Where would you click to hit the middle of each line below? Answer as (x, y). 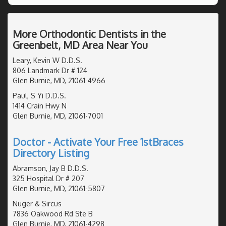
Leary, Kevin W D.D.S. (47, 60)
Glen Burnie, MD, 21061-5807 (59, 188)
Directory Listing (51, 153)
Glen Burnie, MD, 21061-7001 (58, 116)
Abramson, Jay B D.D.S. (50, 168)
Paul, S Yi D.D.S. (39, 95)
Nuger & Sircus (37, 203)
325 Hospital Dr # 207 (48, 178)
